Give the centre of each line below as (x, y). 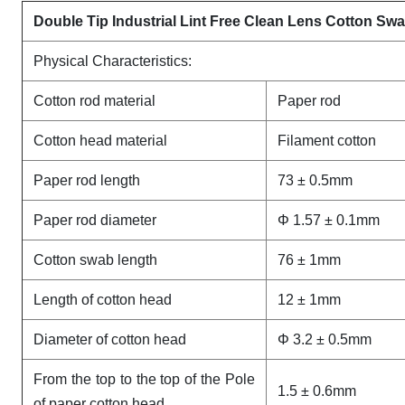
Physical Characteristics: (114, 61)
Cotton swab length (95, 260)
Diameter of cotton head (110, 339)
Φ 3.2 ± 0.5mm (325, 339)
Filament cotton (327, 141)
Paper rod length (87, 180)
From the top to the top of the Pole (144, 379)
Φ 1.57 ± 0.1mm (329, 220)
